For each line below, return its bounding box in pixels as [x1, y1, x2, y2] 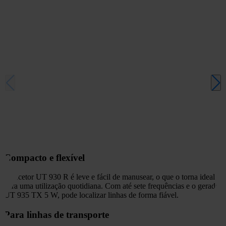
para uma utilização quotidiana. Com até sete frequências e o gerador [4, 182, 222, 191]
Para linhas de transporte [4, 209, 109, 220]
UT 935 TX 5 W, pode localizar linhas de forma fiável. [4, 191, 179, 200]
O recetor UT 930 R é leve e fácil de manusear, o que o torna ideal [4, 173, 215, 182]
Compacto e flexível [4, 152, 85, 163]
